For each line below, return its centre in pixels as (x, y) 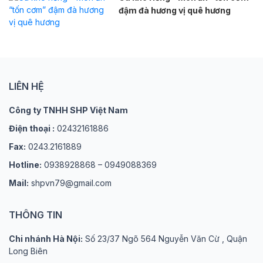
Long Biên (28, 251)
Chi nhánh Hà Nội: (46, 238)
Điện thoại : (32, 128)
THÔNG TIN (36, 215)
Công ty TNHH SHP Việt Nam (68, 110)
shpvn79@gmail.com (70, 183)
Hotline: (25, 164)
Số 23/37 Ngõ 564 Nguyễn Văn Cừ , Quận (165, 238)
